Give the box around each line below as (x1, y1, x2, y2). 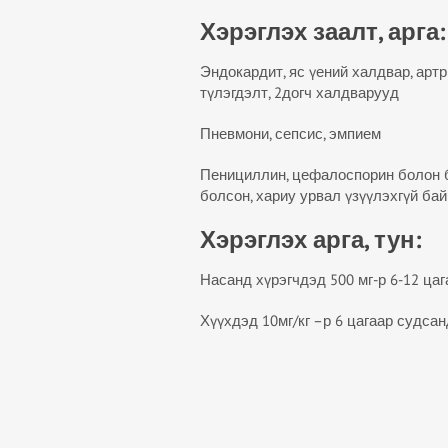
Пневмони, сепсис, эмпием (199, 124, 381, 143)
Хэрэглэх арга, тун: (199, 224, 421, 255)
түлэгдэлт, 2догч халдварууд (199, 83, 399, 102)
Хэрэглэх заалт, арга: (199, 16, 445, 47)
